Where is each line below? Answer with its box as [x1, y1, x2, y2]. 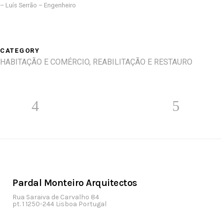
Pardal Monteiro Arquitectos [12, 177, 137, 188]
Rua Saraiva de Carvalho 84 [12, 193, 99, 201]
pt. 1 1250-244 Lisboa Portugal [12, 200, 107, 208]
